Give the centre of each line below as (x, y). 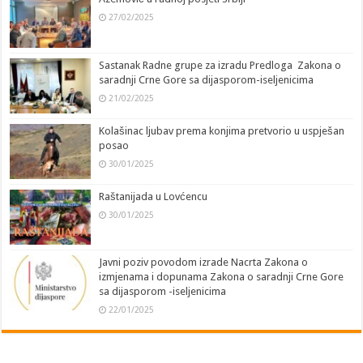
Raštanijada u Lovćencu (154, 196)
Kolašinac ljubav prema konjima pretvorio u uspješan (222, 130)
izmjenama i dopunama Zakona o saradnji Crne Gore (222, 277)
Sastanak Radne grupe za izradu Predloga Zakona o (220, 65)
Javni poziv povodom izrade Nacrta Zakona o (204, 263)
